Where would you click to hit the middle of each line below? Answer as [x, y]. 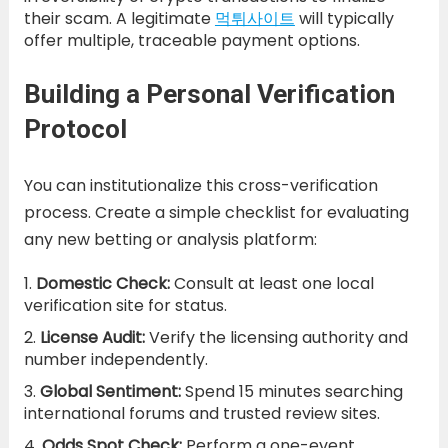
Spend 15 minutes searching [291, 391]
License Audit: [92, 337]
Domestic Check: [102, 283]
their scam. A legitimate [119, 18]
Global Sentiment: [110, 391]
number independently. [115, 359]
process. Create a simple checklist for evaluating [216, 212]
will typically [344, 18]
